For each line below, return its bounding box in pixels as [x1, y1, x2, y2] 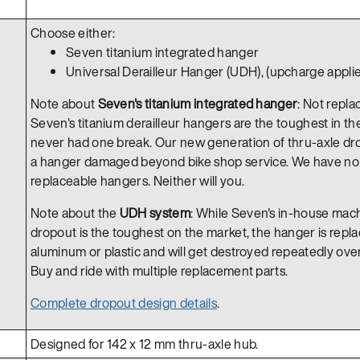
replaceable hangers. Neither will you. [31, 170, 245, 190]
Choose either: [31, 22, 116, 43]
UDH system [119, 202, 191, 223]
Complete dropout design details [31, 292, 217, 313]
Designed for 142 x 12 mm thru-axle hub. [31, 333, 259, 354]
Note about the [31, 202, 120, 223]
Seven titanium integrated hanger [66, 42, 260, 62]
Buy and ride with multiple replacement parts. [31, 260, 288, 280]
